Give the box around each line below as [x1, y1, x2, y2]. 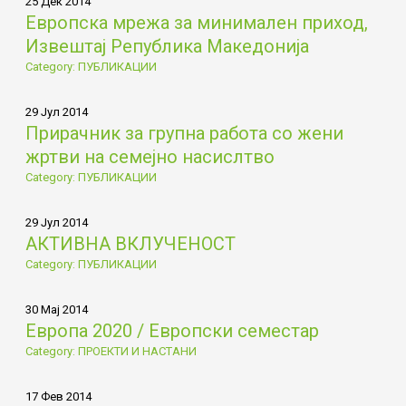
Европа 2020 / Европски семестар [24, 319, 319, 342]
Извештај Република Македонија [24, 34, 309, 57]
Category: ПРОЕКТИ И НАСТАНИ [24, 343, 197, 358]
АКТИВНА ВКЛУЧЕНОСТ [24, 232, 236, 255]
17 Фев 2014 [24, 389, 92, 403]
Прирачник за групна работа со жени [24, 121, 343, 144]
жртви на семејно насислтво [24, 145, 275, 168]
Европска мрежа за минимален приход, [24, 11, 368, 34]
